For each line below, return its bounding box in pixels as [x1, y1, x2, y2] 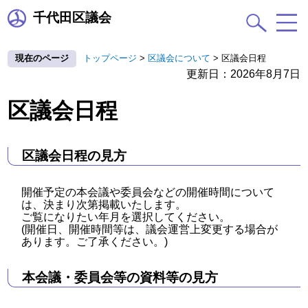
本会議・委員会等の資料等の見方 [22, 270, 219, 285]
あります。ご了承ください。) [21, 236, 168, 248]
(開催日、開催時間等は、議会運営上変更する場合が [21, 223, 278, 236]
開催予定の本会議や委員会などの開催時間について [21, 186, 275, 199]
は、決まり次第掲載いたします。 [21, 199, 187, 211]
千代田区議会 [32, 10, 111, 25]
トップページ [83, 52, 137, 63]
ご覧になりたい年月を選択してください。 [21, 211, 231, 223]
